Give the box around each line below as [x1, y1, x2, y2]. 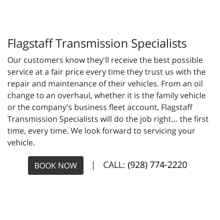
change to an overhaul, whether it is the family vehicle [7, 90, 206, 101]
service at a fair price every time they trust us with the [7, 66, 206, 78]
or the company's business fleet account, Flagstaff [7, 102, 192, 113]
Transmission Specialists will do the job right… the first [7, 113, 209, 125]
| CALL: [83, 158, 128, 170]
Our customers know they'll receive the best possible [7, 55, 203, 66]
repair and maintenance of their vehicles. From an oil [7, 78, 203, 89]
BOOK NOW [34, 160, 77, 171]
